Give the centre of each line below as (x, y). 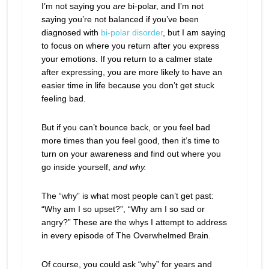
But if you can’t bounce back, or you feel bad (125, 127)
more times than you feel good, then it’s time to (130, 141)
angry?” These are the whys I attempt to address (134, 222)
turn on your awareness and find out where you (131, 154)
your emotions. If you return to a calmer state (127, 59)
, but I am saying (194, 32)
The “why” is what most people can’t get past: (127, 196)
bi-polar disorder (131, 32)
